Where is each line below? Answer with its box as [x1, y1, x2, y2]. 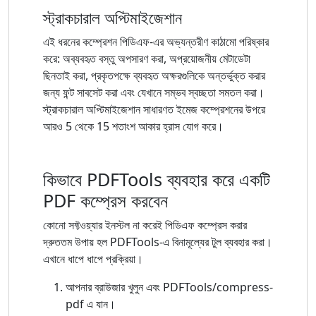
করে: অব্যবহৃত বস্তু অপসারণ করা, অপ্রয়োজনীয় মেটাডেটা [43, 50, 250, 66]
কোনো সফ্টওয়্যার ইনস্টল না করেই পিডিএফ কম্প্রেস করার [43, 217, 247, 233]
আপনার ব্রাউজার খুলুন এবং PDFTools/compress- [66, 279, 273, 295]
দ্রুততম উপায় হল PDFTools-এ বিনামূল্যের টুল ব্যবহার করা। [43, 233, 272, 250]
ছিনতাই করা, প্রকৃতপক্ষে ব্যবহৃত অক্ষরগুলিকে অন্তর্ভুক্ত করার [43, 67, 265, 83]
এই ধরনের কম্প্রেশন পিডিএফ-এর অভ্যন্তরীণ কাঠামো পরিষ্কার [43, 33, 269, 49]
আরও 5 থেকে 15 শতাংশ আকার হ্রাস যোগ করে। [43, 118, 224, 134]
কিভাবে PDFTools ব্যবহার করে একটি [43, 166, 270, 191]
